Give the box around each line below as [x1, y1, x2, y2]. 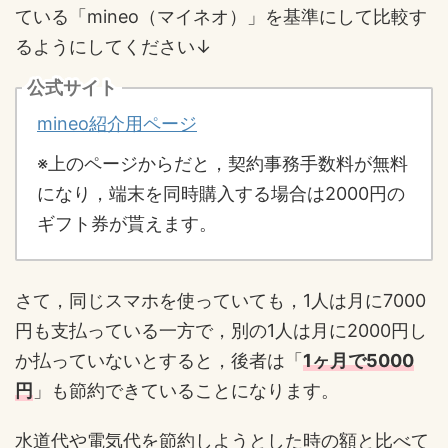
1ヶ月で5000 [303, 349, 414, 371]
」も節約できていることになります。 [33, 379, 339, 401]
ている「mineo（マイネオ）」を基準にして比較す [15, 5, 427, 27]
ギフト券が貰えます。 [37, 212, 217, 234]
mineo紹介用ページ [37, 112, 197, 134]
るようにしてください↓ [15, 35, 212, 57]
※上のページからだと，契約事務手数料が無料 [37, 152, 408, 174]
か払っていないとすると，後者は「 [15, 349, 303, 371]
